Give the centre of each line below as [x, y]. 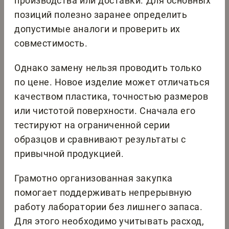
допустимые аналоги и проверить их [97, 29]
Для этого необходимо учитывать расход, [109, 221]
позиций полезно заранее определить [101, 15]
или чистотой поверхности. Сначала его [105, 111]
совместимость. [51, 43]
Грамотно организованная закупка [94, 178]
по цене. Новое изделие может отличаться [112, 82]
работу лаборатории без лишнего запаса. [109, 207]
